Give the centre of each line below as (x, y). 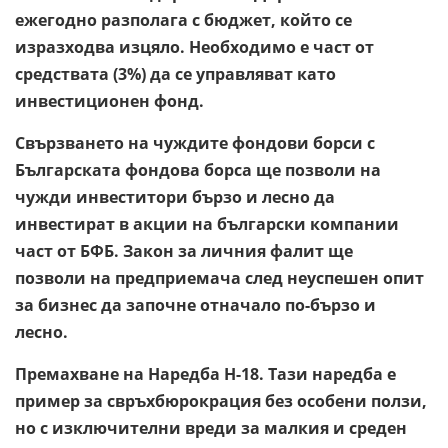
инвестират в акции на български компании (207, 223)
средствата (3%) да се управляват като (175, 73)
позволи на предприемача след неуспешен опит (219, 277)
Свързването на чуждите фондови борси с (195, 142)
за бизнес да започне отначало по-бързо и (195, 304)
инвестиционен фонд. (111, 100)
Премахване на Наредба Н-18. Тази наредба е (205, 373)
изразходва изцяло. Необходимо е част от (194, 46)
